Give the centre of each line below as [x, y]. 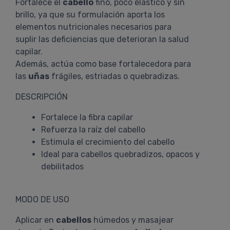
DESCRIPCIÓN [42, 97]
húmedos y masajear [132, 220]
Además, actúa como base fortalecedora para [103, 64]
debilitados [62, 167]
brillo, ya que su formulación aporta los [90, 15]
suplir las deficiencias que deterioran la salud [102, 39]
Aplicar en [36, 220]
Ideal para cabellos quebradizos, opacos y [120, 154]
